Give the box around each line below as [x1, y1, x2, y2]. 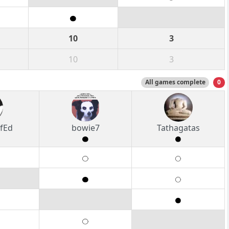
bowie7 [71, 122, 100, 134]
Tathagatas [156, 122, 200, 134]
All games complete [145, 78, 205, 87]
